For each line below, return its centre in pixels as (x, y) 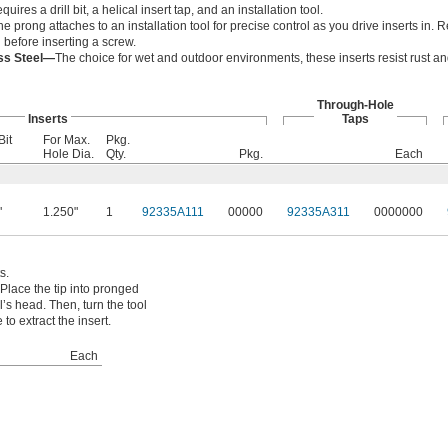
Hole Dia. (68, 154)
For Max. (66, 140)
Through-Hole (355, 105)
